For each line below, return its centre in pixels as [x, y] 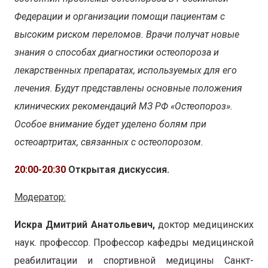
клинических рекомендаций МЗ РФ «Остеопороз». [124, 106]
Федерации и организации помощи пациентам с [120, 16]
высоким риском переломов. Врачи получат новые [127, 34]
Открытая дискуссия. [118, 169]
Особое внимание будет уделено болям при [110, 124]
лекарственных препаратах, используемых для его [126, 70]
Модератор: [40, 197]
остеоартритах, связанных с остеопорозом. [109, 142]
